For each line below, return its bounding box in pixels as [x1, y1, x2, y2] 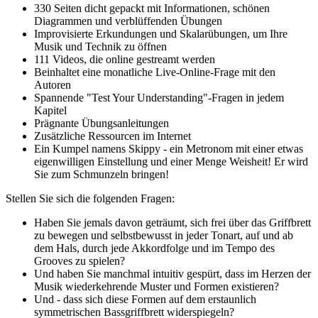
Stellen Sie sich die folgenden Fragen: [6, 192, 175, 204]
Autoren [34, 78, 71, 91]
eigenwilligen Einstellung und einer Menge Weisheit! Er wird [34, 155, 308, 168]
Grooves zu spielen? [34, 254, 125, 267]
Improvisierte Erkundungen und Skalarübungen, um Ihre [34, 27, 287, 40]
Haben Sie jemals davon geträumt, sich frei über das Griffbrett [34, 216, 311, 229]
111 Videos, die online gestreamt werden [34, 53, 215, 65]
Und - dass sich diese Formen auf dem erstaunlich [34, 292, 256, 305]
